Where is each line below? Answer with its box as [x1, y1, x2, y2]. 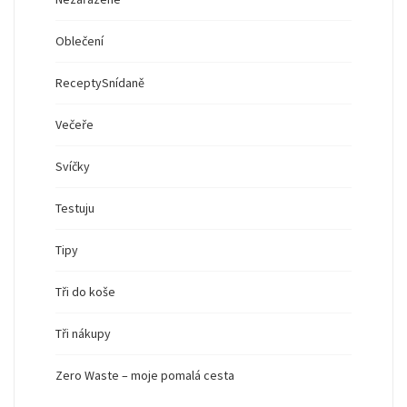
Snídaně [102, 74, 144, 92]
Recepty [55, 74, 102, 92]
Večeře [55, 116, 94, 134]
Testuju [55, 200, 94, 217]
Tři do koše [55, 283, 115, 301]
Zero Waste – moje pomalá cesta [55, 367, 234, 384]
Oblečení [55, 33, 104, 50]
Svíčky [55, 158, 90, 175]
